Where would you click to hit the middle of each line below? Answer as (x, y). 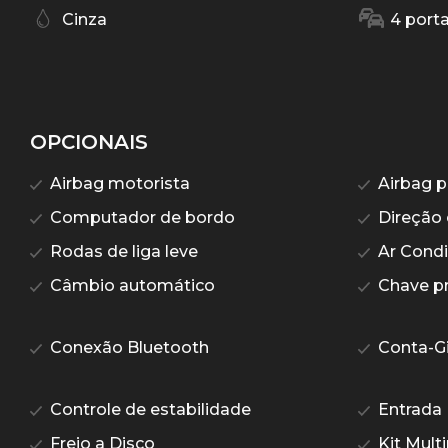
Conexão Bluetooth (127, 348)
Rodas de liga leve (122, 252)
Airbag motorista (118, 184)
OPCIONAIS (89, 142)
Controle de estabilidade (148, 410)
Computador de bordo (140, 218)
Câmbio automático (130, 286)
